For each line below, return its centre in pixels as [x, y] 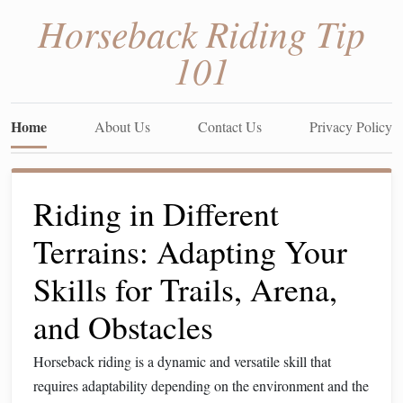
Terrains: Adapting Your [190, 251]
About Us [122, 126]
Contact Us [230, 126]
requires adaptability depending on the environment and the [201, 385]
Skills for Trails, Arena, [185, 289]
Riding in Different [156, 213]
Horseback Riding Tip [201, 32]
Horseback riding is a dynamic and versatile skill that [182, 361]
